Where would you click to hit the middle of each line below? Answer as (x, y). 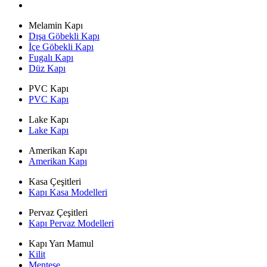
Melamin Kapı (56, 25)
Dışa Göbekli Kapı (64, 36)
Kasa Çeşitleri (55, 181)
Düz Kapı (47, 68)
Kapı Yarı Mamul (61, 243)
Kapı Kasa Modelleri (68, 192)
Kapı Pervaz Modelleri (71, 223)
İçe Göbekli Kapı (61, 46)
